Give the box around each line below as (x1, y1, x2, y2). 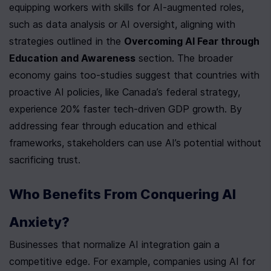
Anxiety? (9, 214, 70, 230)
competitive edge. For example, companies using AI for (9, 255, 255, 268)
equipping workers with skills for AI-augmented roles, (9, 1, 244, 14)
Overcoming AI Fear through (124, 35, 260, 48)
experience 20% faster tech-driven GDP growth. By (9, 103, 242, 116)
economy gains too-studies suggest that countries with (9, 69, 260, 82)
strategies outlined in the (9, 35, 124, 48)
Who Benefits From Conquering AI (9, 186, 236, 203)
